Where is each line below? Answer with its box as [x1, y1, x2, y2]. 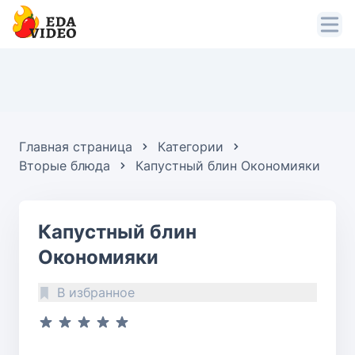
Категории [158, 139, 223, 155]
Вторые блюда [19, 158, 110, 174]
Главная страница [19, 139, 132, 155]
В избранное [57, 284, 135, 301]
